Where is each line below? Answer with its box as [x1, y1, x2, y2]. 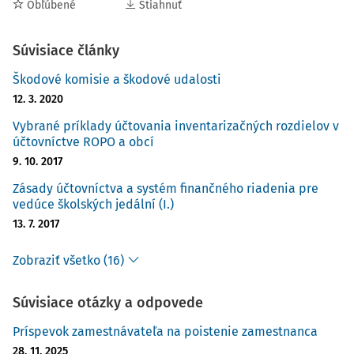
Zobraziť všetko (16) [13, 253, 124, 268]
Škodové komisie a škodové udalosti [13, 72, 221, 87]
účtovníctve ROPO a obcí [13, 134, 154, 149]
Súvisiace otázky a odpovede [13, 294, 203, 311]
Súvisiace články [13, 42, 119, 59]
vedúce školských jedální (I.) [13, 197, 174, 212]
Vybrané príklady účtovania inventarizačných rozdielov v [13, 119, 339, 134]
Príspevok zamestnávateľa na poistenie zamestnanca [13, 324, 318, 339]
